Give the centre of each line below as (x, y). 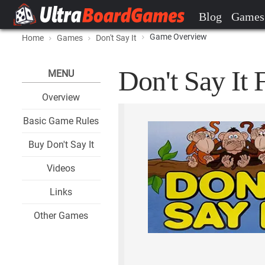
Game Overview (178, 37)
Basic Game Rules (61, 121)
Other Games (61, 216)
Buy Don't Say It (61, 145)
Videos (61, 168)
